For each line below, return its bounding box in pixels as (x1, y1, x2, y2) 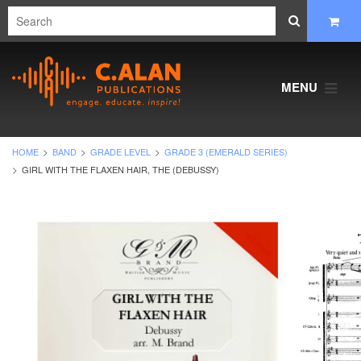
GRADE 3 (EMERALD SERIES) (164, 145, 288, 159)
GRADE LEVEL (90, 145, 151, 159)
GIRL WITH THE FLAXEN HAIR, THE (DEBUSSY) (22, 163, 219, 176)
